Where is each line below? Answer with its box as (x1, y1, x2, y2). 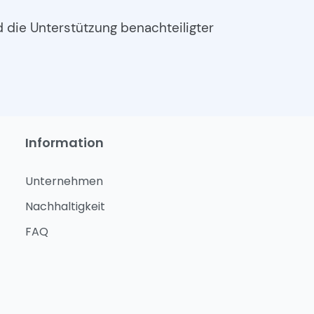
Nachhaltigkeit (25, 198, 105, 215)
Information (25, 134, 104, 152)
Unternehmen (25, 173, 103, 190)
